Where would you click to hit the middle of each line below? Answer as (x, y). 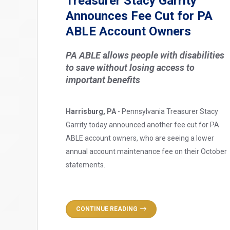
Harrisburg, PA (91, 111)
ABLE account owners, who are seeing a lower (140, 138)
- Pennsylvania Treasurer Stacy (167, 111)
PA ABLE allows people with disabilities (145, 55)
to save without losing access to (130, 67)
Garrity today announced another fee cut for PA (142, 124)
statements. (85, 165)
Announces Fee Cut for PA (139, 16)
